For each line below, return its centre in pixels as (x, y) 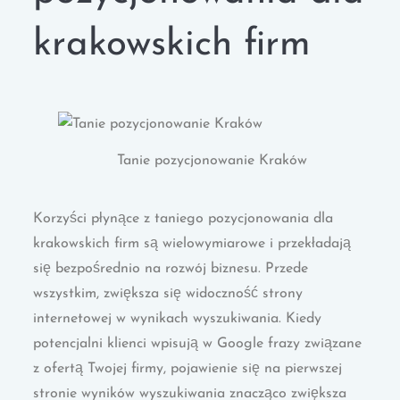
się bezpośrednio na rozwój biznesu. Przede (171, 268)
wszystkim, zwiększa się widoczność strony (168, 293)
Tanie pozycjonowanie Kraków (212, 160)
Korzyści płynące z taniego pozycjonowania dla (183, 218)
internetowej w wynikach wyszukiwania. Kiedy (178, 318)
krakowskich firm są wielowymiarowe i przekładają (192, 243)
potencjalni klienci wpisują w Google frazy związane (198, 343)
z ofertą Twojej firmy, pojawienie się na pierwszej (188, 368)
